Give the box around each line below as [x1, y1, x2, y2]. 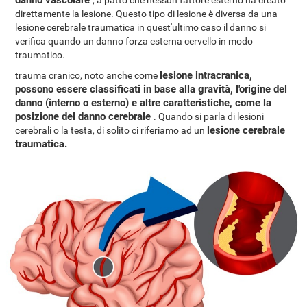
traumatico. [15, 49, 66, 60]
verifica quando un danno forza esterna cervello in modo [15, 36, 254, 47]
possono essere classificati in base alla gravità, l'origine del [15, 83, 288, 95]
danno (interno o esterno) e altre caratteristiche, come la [15, 97, 272, 109]
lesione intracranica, [160, 69, 253, 82]
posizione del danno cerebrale [15, 110, 154, 123]
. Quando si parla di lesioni [153, 111, 265, 122]
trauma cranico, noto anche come [15, 70, 160, 81]
